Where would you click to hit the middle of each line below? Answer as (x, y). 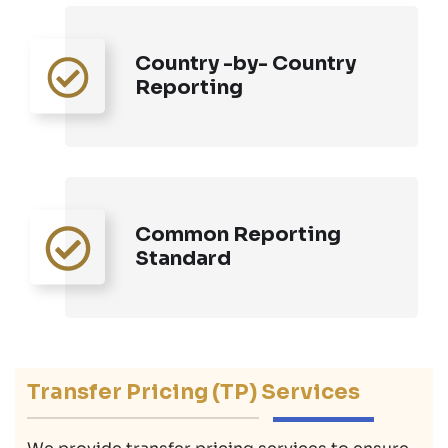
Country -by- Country (245, 63)
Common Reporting (238, 234)
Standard (183, 258)
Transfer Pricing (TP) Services (193, 391)
